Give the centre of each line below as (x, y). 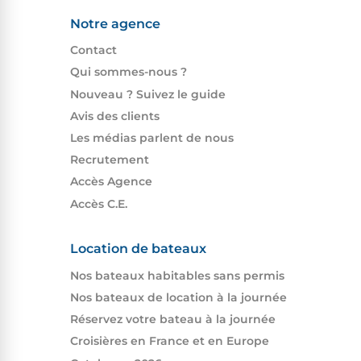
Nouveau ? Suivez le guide (147, 94)
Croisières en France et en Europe (169, 341)
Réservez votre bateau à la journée (172, 320)
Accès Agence (111, 182)
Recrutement (109, 160)
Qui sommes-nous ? (128, 72)
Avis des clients (114, 116)
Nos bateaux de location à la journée (178, 297)
